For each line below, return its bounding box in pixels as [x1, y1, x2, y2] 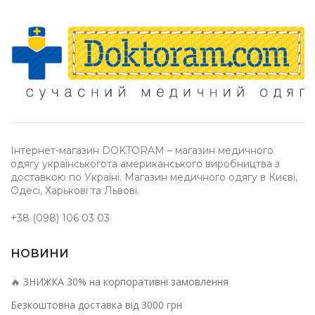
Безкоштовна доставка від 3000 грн [11, 297, 182, 311]
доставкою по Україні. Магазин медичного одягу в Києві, [11, 170, 297, 184]
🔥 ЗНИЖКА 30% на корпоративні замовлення [11, 274, 229, 288]
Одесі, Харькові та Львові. [11, 184, 139, 197]
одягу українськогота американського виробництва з [11, 157, 280, 170]
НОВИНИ [11, 246, 69, 260]
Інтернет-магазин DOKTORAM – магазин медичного [11, 143, 274, 157]
